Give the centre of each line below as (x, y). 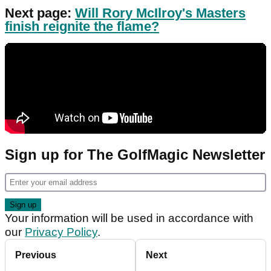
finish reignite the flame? (82, 26)
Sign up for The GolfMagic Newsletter (135, 155)
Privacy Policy (61, 232)
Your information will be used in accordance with (129, 218)
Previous (36, 255)
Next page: (40, 13)
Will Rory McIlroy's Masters (160, 13)
